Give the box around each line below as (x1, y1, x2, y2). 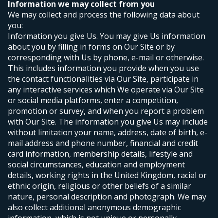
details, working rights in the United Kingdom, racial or (8, 170, 207, 181)
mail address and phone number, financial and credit (8, 138, 198, 149)
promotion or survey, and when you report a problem (8, 106, 204, 117)
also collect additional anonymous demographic (8, 202, 181, 213)
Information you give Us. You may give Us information (8, 31, 205, 42)
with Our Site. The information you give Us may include (8, 116, 208, 127)
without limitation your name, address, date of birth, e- (8, 127, 207, 138)
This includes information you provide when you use (8, 63, 199, 74)
